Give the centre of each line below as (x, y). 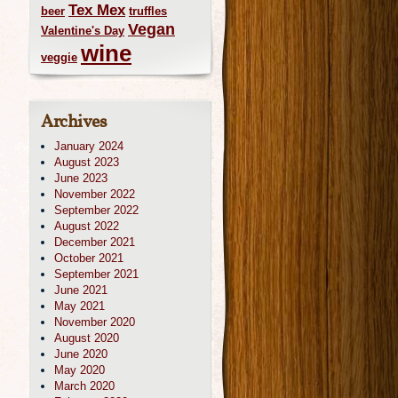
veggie (59, 57)
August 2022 (87, 226)
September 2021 (96, 274)
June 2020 (81, 354)
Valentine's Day (83, 31)
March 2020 (84, 386)
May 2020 (80, 370)
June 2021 (81, 290)
